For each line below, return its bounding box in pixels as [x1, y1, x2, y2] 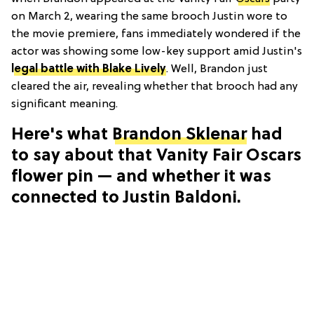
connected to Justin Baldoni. [11, 189, 241, 207]
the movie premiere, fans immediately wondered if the [11, 27, 301, 41]
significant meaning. [11, 97, 118, 111]
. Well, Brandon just [166, 62, 268, 76]
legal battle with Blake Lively [11, 62, 166, 76]
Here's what [11, 125, 112, 144]
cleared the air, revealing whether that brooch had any [11, 80, 298, 93]
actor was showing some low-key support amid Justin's [11, 45, 302, 58]
